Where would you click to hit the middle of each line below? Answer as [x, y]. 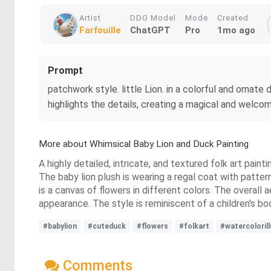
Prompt [65, 70]
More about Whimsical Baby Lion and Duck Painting [144, 144]
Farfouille [100, 30]
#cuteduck [107, 226]
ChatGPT [150, 30]
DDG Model [153, 18]
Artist [90, 18]
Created [233, 18]
